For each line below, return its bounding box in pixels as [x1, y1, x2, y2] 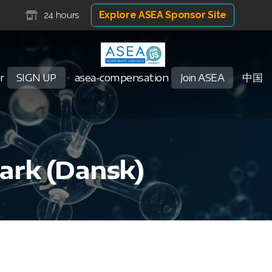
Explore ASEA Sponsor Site [98, 9, 227, 21]
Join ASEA [180, 72, 225, 84]
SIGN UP [16, 72, 56, 84]
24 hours [43, 10, 79, 21]
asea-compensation [74, 70, 168, 84]
